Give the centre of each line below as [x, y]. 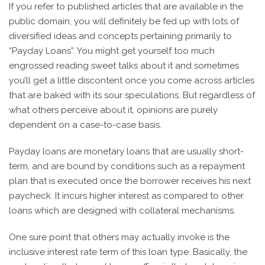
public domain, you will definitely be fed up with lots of [124, 21]
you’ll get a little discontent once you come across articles [132, 80]
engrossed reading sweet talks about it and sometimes [124, 66]
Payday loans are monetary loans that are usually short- [126, 151]
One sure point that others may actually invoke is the [119, 237]
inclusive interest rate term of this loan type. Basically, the [128, 252]
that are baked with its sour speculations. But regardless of [132, 95]
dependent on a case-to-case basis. [85, 125]
